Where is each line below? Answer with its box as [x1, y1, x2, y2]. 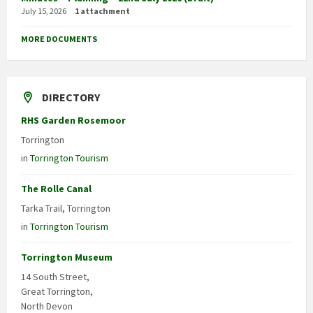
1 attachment [75, 6, 130, 17]
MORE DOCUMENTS [21, 34, 97, 45]
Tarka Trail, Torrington [21, 202, 110, 215]
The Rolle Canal [21, 182, 92, 196]
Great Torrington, [21, 285, 93, 298]
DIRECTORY [42, 90, 100, 105]
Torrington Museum [21, 251, 112, 264]
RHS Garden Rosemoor [21, 114, 126, 127]
